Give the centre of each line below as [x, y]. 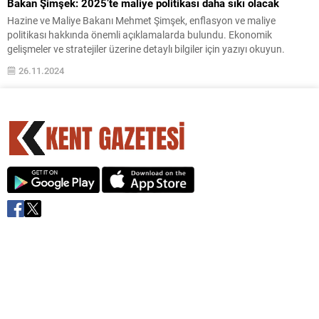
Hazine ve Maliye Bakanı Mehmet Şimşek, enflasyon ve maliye [141, 20]
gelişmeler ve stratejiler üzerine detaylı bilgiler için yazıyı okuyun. [146, 48]
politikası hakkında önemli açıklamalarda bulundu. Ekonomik [140, 34]
